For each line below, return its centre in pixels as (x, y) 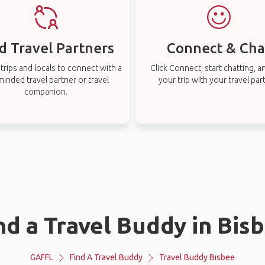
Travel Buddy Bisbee (197, 257)
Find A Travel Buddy (106, 257)
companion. (46, 92)
